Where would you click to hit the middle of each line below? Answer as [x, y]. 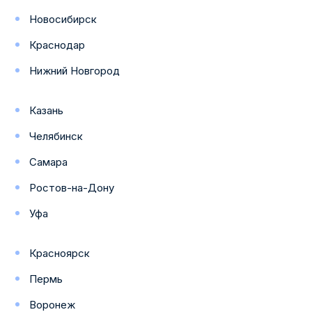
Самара [48, 162]
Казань [46, 110]
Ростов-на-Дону [72, 188]
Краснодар [57, 45]
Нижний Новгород [75, 71]
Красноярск [60, 253]
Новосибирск [63, 19]
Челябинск [56, 136]
